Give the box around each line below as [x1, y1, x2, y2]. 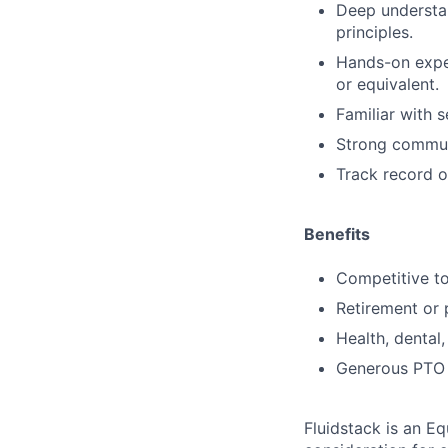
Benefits [304, 223, 370, 244]
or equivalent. [336, 73, 439, 94]
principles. [336, 21, 413, 42]
